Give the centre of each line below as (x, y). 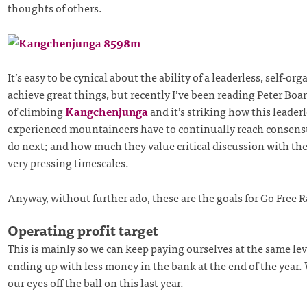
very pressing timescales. (68, 163)
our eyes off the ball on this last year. (95, 283)
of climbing (36, 111)
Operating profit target (83, 230)
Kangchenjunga (106, 111)
